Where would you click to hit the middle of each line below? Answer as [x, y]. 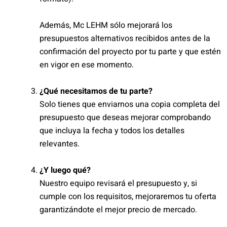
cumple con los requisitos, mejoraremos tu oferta [128, 197]
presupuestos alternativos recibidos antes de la [125, 39]
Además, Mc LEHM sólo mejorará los [106, 25]
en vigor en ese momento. [87, 65]
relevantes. [60, 144]
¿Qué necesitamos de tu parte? [96, 91]
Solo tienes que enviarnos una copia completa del [130, 104]
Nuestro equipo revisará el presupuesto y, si [118, 183]
